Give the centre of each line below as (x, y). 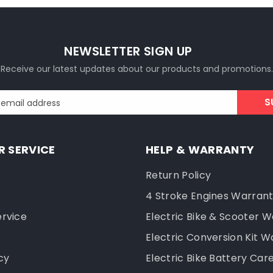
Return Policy (179, 175)
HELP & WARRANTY (200, 150)
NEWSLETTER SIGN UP (128, 51)
